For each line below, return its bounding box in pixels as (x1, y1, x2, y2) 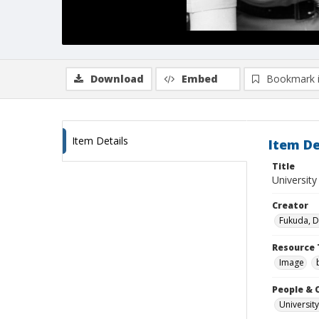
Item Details (72, 134, 128, 147)
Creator (272, 199, 308, 211)
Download (90, 72, 144, 85)
